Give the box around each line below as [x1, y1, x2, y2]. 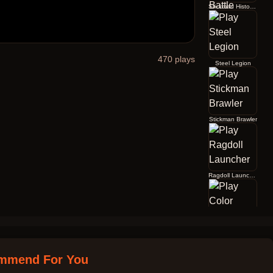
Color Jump [217, 228, 249, 235]
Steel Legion [214, 59, 251, 66]
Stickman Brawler [208, 115, 257, 122]
